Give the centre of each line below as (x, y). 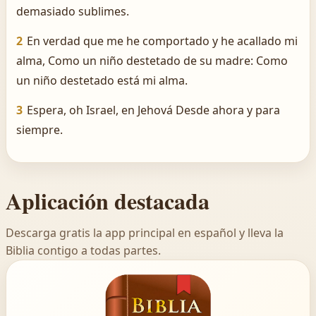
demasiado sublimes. (73, 11)
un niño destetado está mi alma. (102, 80)
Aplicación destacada (108, 201)
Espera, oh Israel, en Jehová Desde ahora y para (153, 110)
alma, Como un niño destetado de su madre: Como (152, 61)
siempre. (39, 130)
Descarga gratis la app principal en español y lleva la (145, 233)
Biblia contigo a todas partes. (83, 250)
